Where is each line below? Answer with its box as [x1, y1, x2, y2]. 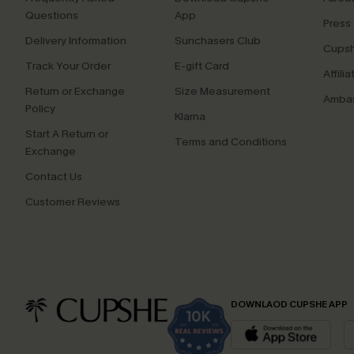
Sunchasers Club [174, 32, 261, 48]
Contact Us [25, 168, 82, 184]
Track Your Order [25, 58, 111, 73]
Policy [25, 100, 55, 116]
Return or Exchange [25, 83, 125, 99]
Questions [25, 7, 78, 23]
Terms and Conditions [174, 134, 287, 149]
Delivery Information [25, 32, 126, 48]
